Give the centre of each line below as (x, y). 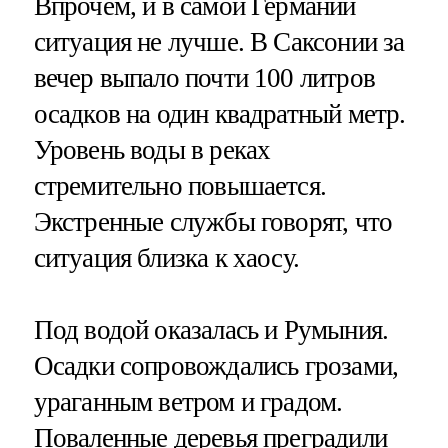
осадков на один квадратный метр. (219, 114)
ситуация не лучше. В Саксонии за (219, 42)
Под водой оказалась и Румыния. (211, 329)
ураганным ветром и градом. (188, 401)
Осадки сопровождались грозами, (216, 365)
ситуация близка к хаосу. (166, 258)
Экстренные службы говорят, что (213, 222)
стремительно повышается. (180, 186)
